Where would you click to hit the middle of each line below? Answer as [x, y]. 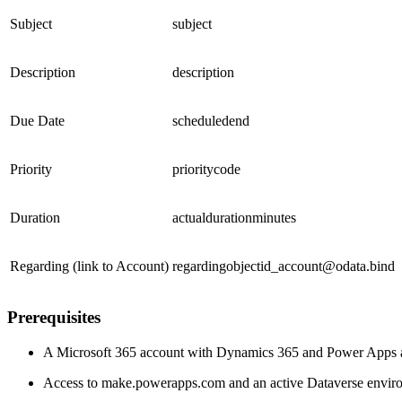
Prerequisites [54, 318]
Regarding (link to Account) [89, 266]
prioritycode [206, 169]
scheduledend [211, 120]
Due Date [37, 120]
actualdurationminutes [234, 217]
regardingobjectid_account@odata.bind [284, 266]
